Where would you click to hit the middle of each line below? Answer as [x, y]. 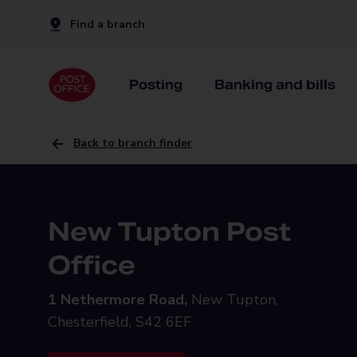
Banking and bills [275, 84]
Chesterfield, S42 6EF [120, 322]
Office [92, 265]
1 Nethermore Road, [118, 300]
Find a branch [108, 24]
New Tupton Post [169, 231]
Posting [156, 84]
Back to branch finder [133, 143]
